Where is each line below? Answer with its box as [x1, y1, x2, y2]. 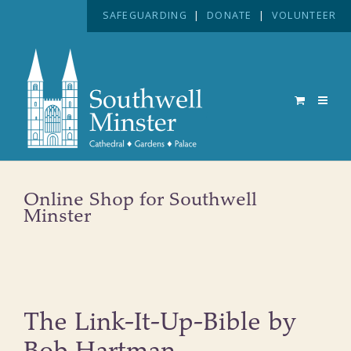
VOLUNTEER [271, 9, 337, 23]
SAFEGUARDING [102, 9, 187, 23]
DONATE [207, 9, 252, 23]
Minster [24, 204, 91, 229]
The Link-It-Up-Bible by [24, 307, 296, 338]
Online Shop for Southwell [24, 188, 257, 212]
